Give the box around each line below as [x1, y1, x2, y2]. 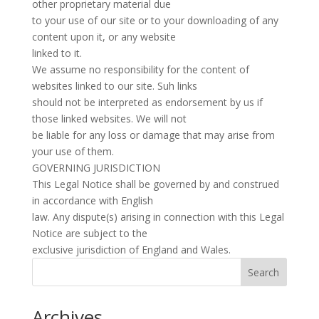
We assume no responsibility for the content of [31, 63, 249, 76]
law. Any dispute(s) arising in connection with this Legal [31, 210, 284, 224]
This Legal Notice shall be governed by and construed [31, 177, 279, 191]
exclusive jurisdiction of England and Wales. [31, 243, 231, 256]
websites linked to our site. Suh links [31, 79, 197, 93]
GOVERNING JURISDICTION [31, 161, 160, 174]
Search [248, 265, 280, 279]
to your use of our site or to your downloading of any [31, 14, 278, 27]
